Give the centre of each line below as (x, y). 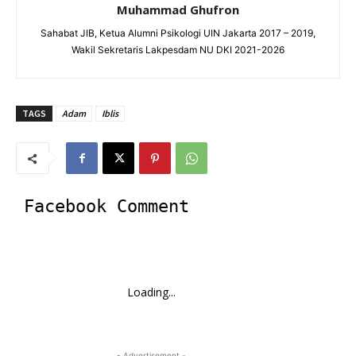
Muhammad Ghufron (178, 10)
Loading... (151, 292)
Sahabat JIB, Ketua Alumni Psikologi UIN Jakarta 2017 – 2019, (178, 33)
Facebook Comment (106, 207)
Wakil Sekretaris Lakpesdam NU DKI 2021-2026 (178, 50)
